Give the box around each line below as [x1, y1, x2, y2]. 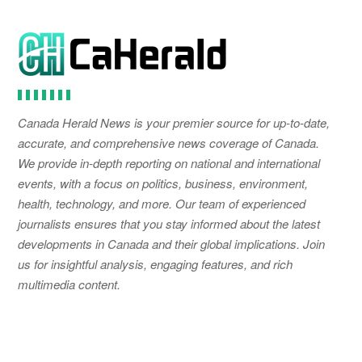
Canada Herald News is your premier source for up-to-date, [18, 113, 330, 131]
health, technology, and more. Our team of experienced [18, 194, 305, 212]
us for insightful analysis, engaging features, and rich [18, 255, 293, 272]
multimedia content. [18, 275, 120, 293]
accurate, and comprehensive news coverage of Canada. [18, 133, 319, 151]
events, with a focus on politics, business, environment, [18, 174, 308, 192]
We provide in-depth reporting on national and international [18, 154, 320, 171]
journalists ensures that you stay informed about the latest [18, 214, 320, 232]
